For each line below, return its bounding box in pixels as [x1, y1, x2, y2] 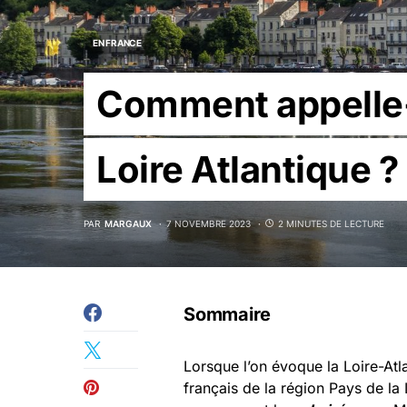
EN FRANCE [93, 37, 142, 48]
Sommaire [184, 303, 271, 325]
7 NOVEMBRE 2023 [166, 218, 251, 229]
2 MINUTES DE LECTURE [278, 218, 384, 229]
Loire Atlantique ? [96, 147, 398, 192]
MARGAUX [104, 218, 152, 229]
